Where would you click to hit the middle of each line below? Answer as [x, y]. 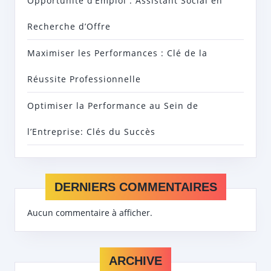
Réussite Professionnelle [84, 79]
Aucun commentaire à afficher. [90, 213]
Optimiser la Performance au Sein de [113, 106]
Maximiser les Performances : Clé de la [117, 53]
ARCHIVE [135, 261]
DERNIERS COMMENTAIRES [135, 187]
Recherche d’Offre [69, 27]
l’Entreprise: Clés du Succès [91, 132]
